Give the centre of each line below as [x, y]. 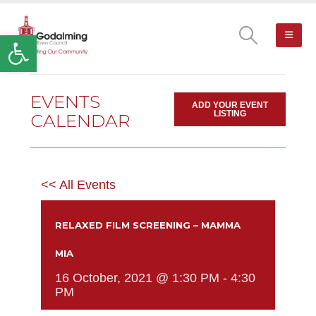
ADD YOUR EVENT [230, 105]
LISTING [230, 114]
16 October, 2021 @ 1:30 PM [137, 278]
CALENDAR [80, 120]
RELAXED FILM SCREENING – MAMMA [148, 225]
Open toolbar [72, 42]
